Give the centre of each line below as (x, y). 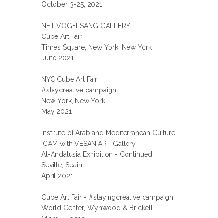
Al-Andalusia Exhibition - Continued (97, 154)
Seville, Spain (62, 165)
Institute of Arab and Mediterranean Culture (109, 133)
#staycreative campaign (79, 90)
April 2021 (57, 176)
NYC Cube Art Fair (70, 79)
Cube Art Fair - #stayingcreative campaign (108, 197)
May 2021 (57, 111)
